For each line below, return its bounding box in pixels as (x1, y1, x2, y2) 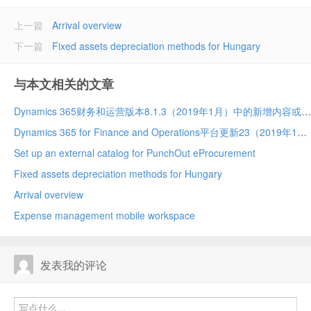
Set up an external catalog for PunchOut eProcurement (14, 146, 255, 160)
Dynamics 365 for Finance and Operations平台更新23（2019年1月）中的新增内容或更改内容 (297, 125, 307, 139)
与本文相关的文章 (14, 75, 114, 93)
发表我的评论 (40, 257, 107, 273)
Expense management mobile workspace (14, 208, 195, 222)
